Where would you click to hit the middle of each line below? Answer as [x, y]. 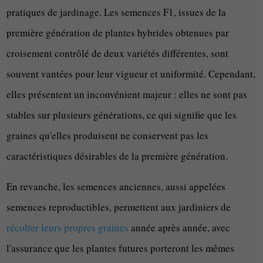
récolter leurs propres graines [68, 228]
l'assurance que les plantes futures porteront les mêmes [121, 248]
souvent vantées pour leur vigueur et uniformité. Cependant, [131, 74]
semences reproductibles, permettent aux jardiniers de [119, 207]
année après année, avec [180, 228]
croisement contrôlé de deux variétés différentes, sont [118, 53]
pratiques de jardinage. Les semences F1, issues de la [117, 12]
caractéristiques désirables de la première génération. [117, 156]
